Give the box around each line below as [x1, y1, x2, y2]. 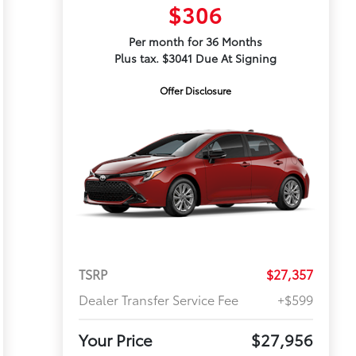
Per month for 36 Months [129, 33, 263, 49]
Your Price [78, 328, 153, 351]
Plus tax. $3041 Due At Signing [114, 50, 277, 66]
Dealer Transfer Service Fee [78, 290, 238, 309]
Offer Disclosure [160, 83, 232, 97]
